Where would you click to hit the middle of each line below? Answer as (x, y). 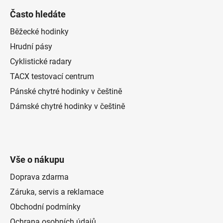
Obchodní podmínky (45, 207)
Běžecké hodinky (39, 32)
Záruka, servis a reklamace (57, 192)
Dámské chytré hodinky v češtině (67, 107)
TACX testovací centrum (52, 77)
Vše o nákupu (37, 160)
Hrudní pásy (31, 47)
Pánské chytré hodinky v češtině (66, 92)
